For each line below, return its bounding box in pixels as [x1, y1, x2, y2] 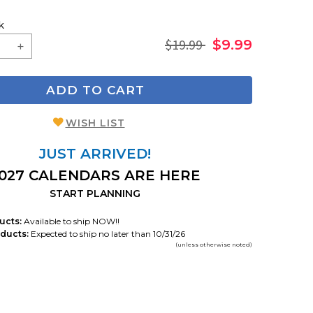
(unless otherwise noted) [175, 240, 252, 248]
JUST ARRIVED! [39, 145, 151, 162]
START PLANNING [50, 187, 140, 200]
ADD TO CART [45, 83, 145, 97]
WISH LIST [65, 116, 125, 129]
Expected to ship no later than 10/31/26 [29, 228, 185, 239]
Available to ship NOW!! [22, 215, 119, 226]
